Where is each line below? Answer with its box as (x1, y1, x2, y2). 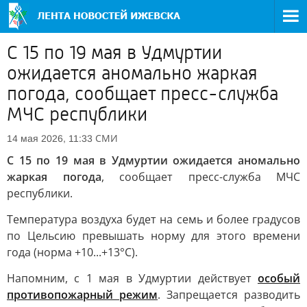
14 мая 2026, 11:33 (7, 133, 93, 144)
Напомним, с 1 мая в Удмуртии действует (7, 271, 258, 286)
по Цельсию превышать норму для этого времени (7, 228, 300, 243)
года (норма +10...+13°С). (7, 245, 138, 260)
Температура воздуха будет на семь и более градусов (7, 212, 300, 227)
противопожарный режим (7, 287, 158, 302)
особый (258, 271, 300, 286)
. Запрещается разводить (158, 287, 300, 302)
